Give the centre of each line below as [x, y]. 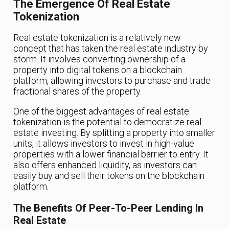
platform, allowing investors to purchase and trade [112, 81]
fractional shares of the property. [78, 91]
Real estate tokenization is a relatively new [97, 38]
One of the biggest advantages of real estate [101, 111]
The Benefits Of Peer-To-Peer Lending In [109, 208]
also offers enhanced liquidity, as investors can [105, 165]
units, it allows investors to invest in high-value [104, 144]
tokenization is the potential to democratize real [108, 122]
